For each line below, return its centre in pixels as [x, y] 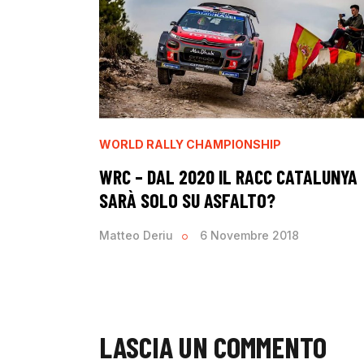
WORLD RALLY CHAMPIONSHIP [190, 144]
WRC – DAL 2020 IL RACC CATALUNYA [228, 176]
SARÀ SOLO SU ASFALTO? [187, 200]
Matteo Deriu [136, 235]
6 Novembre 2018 [250, 235]
